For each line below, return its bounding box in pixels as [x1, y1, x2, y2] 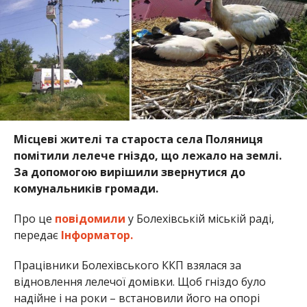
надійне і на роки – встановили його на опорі [13, 290, 260, 306]
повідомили [54, 210, 125, 226]
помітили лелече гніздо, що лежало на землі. [13, 147, 282, 163]
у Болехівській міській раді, [125, 210, 274, 226]
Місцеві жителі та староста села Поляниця [13, 131, 263, 147]
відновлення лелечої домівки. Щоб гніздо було [13, 273, 266, 289]
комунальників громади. [13, 180, 158, 196]
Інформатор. [60, 227, 133, 243]
